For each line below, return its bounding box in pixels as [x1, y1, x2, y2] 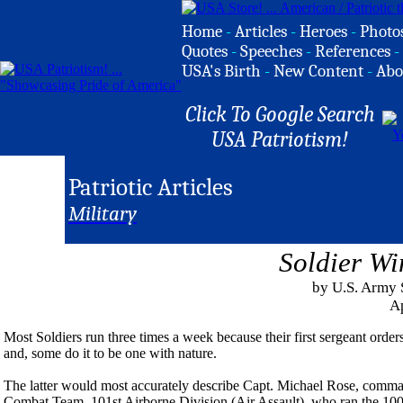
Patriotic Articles [68, 174, 233, 201]
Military [68, 202, 137, 226]
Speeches [240, 41, 302, 61]
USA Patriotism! [211, 127, 348, 152]
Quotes [182, 41, 228, 61]
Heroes [300, 22, 347, 41]
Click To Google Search [184, 102, 375, 127]
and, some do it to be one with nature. [4, 345, 217, 361]
